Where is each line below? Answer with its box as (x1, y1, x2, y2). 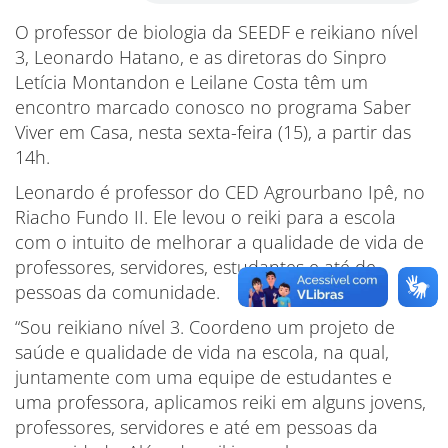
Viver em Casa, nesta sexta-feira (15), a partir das (15, 120, 411, 144)
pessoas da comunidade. (15, 280, 220, 304)
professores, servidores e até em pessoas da (15, 415, 378, 439)
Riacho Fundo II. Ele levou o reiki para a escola (15, 205, 396, 229)
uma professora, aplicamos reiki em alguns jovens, (15, 390, 426, 414)
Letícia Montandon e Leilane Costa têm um (15, 70, 368, 94)
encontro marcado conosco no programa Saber (15, 95, 411, 119)
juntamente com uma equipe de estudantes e (15, 365, 392, 389)
